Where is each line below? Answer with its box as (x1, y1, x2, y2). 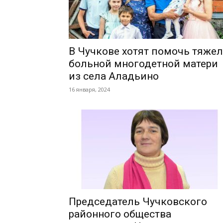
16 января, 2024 (69, 86, 110, 93)
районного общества (69, 208, 171, 220)
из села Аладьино (69, 70, 159, 82)
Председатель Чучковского (69, 196, 207, 208)
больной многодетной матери (69, 58, 218, 70)
